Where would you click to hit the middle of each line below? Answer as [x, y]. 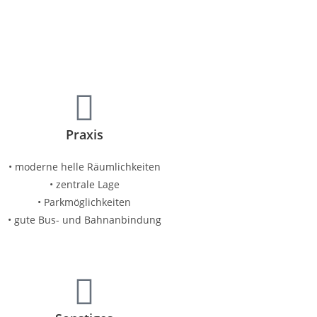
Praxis [84, 134]
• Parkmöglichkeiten [85, 202]
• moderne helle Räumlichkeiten [84, 167]
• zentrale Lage [84, 184]
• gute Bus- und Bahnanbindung [84, 220]
